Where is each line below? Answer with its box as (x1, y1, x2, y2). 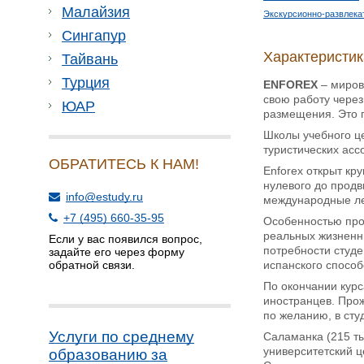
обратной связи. (49, 258, 135, 271)
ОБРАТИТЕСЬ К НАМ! (49, 156, 199, 172)
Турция (62, 75, 110, 91)
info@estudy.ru (66, 190, 143, 203)
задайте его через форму (49, 245, 184, 258)
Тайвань (62, 51, 118, 67)
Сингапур (62, 28, 126, 44)
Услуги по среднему (49, 328, 194, 345)
